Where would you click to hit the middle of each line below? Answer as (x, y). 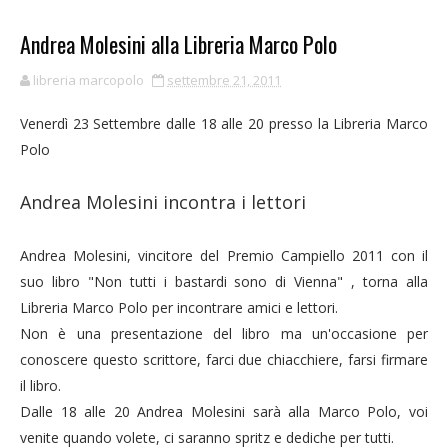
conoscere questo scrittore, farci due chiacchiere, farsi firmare (224, 359)
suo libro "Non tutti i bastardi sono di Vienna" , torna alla (224, 281)
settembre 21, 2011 (224, 80)
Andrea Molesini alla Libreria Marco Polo (178, 44)
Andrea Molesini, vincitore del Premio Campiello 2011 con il (224, 255)
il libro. (40, 385)
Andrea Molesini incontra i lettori (163, 202)
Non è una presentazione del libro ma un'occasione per (224, 333)
